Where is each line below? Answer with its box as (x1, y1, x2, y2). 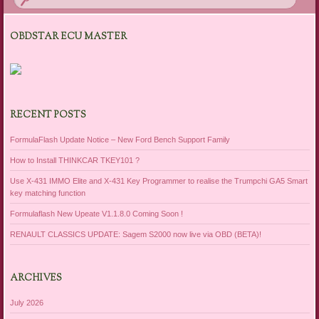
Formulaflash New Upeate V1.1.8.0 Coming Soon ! (9, 209, 183, 218)
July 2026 (9, 298, 43, 307)
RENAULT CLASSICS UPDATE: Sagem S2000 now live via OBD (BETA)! (9, 229, 261, 239)
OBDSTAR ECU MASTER (9, 31, 127, 44)
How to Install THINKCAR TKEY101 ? (9, 155, 140, 164)
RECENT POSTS (9, 109, 86, 122)
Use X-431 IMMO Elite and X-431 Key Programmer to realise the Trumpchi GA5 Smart (9, 176, 308, 185)
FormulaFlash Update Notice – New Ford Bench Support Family (9, 135, 230, 144)
